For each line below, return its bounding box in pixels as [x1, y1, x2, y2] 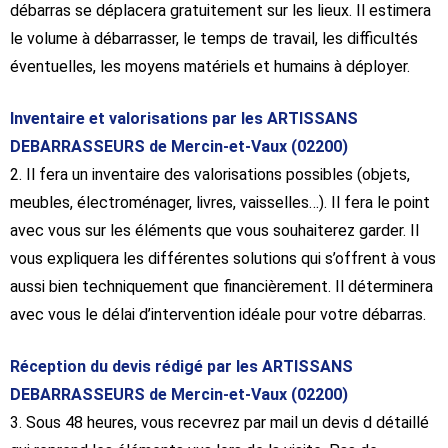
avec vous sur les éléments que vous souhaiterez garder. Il [10, 221, 419, 241]
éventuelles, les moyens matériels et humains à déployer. [10, 57, 410, 77]
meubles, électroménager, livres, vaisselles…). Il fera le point [10, 193, 430, 213]
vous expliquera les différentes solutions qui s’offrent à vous [10, 249, 436, 269]
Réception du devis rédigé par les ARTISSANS [10, 357, 353, 377]
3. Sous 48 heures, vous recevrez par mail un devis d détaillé [10, 413, 429, 433]
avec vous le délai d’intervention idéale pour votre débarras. [10, 305, 426, 325]
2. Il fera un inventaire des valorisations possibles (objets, [10, 165, 410, 185]
